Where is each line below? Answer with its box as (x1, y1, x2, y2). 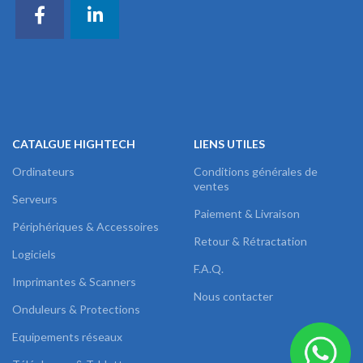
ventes (194, 179, 229, 194)
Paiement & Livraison (194, 207, 300, 221)
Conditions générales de (194, 164, 318, 179)
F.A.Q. (194, 262, 224, 276)
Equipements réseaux (12, 330, 122, 344)
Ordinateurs (12, 164, 75, 179)
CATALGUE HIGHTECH (12, 137, 135, 152)
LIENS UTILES (194, 137, 265, 152)
